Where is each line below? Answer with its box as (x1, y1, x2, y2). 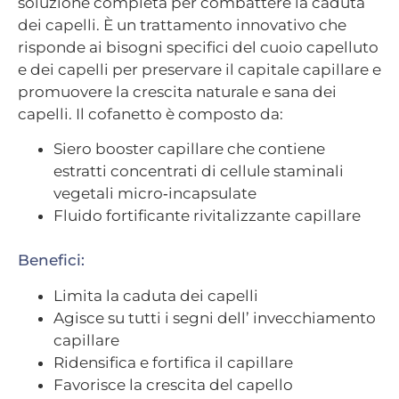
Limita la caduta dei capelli (53, 286, 258, 305)
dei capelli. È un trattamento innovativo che (18, 15, 346, 34)
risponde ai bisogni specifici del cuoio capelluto (18, 37, 379, 56)
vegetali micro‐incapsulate (53, 184, 256, 203)
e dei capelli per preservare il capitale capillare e (18, 60, 381, 78)
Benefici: (18, 251, 85, 270)
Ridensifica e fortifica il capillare (53, 353, 293, 371)
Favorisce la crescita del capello (53, 375, 293, 394)
